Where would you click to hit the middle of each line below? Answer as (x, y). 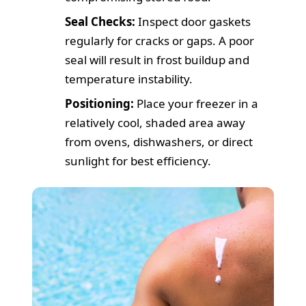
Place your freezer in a (196, 103)
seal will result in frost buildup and (157, 59)
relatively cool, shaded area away (155, 122)
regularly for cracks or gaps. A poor (160, 40)
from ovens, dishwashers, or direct (159, 141)
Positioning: (100, 103)
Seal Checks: (100, 21)
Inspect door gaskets (193, 21)
